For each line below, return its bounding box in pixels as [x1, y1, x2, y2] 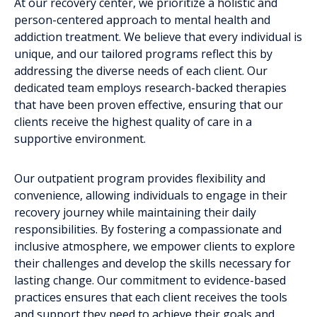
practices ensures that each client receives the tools [14, 289, 287, 305]
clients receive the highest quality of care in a [14, 113, 252, 129]
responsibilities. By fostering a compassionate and [14, 221, 282, 237]
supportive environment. [14, 130, 146, 146]
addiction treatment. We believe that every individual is [14, 28, 302, 45]
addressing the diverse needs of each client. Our [14, 62, 267, 79]
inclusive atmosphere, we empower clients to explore [14, 238, 295, 254]
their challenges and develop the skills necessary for [14, 255, 291, 271]
